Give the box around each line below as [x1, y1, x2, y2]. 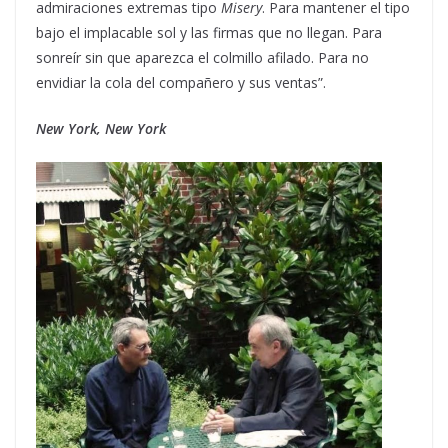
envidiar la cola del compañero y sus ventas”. [36, 72, 330, 92]
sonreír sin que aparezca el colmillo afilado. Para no [36, 47, 369, 67]
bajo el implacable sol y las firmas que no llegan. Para [36, 22, 382, 42]
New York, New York [36, 118, 170, 138]
